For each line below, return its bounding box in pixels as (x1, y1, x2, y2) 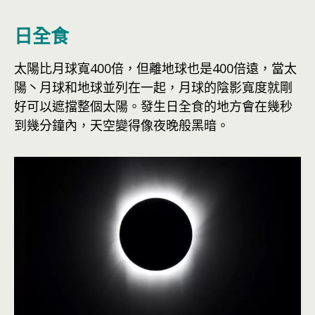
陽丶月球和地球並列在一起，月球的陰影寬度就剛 (14, 79, 292, 96)
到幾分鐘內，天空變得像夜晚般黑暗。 (14, 117, 229, 134)
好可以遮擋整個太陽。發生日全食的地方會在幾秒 (14, 98, 292, 115)
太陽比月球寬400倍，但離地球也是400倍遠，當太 (14, 60, 297, 77)
